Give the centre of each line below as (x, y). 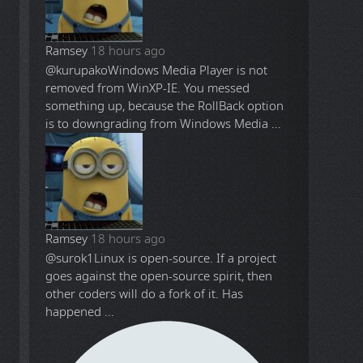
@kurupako (77, 70)
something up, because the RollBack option (165, 106)
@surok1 (70, 258)
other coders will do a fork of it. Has (145, 294)
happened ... (80, 312)
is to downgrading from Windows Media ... (164, 124)
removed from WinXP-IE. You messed (148, 88)
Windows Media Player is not (188, 70)
